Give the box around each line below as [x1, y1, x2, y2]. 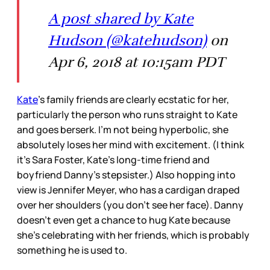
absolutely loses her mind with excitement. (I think [17, 138, 244, 152]
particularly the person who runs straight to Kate [17, 108, 237, 122]
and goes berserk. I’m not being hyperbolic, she [17, 123, 228, 137]
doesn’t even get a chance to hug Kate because [17, 213, 230, 227]
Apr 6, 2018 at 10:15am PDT [48, 53, 225, 72]
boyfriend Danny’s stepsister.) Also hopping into [17, 168, 236, 182]
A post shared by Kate [48, 10, 193, 28]
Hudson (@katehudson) [48, 31, 207, 50]
